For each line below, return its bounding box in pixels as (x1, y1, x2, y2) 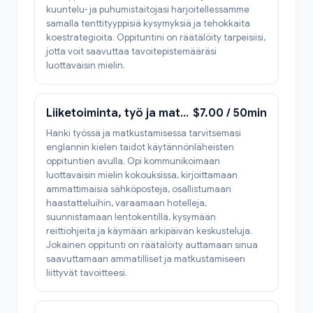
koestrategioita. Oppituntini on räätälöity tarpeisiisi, (46, 31, 265, 43)
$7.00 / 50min (193, 105, 267, 120)
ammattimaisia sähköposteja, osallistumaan (46, 182, 231, 195)
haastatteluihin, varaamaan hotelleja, (46, 196, 207, 209)
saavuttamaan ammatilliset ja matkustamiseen (46, 252, 245, 265)
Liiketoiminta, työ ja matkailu (180, 105, 189, 120)
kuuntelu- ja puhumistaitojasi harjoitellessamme (46, 3, 249, 15)
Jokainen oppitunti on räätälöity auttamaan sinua (46, 238, 258, 251)
